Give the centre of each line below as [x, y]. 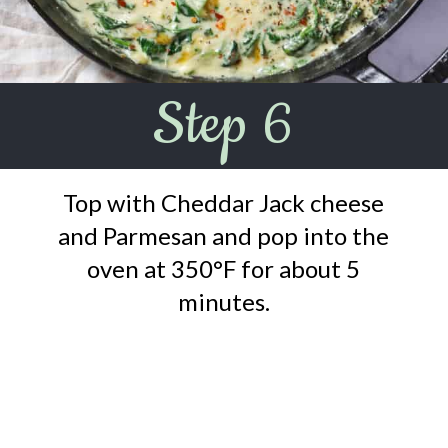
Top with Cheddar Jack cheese [224, 203]
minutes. [223, 302]
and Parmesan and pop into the [224, 236]
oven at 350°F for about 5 [224, 269]
